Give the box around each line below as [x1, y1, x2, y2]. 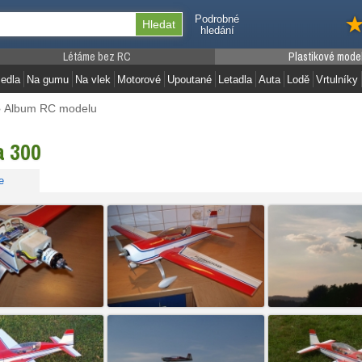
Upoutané [167, 74, 212, 86]
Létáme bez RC [63, 49, 131, 64]
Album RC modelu [4, 102, 97, 115]
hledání [200, 24, 234, 36]
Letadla [218, 74, 252, 86]
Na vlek [75, 74, 111, 86]
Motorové [117, 74, 161, 86]
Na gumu [27, 74, 69, 86]
